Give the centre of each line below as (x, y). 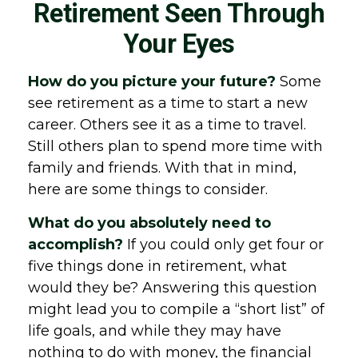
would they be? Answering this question (173, 288)
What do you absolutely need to (149, 223)
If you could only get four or (223, 245)
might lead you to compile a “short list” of (176, 309)
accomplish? (76, 245)
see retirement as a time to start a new (168, 103)
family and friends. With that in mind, (162, 168)
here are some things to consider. (148, 189)
